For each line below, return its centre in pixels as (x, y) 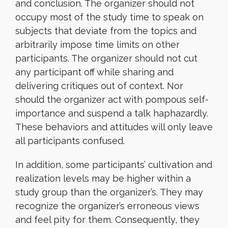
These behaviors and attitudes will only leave (114, 127)
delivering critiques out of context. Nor (99, 86)
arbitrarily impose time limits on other (97, 45)
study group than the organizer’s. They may (109, 192)
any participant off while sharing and (94, 72)
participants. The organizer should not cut (106, 58)
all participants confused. (71, 141)
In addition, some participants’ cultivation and (114, 165)
